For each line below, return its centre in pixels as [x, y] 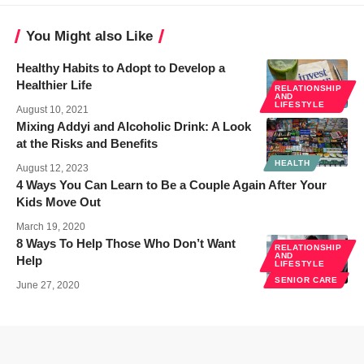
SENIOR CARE [306, 280]
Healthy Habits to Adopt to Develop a [121, 68]
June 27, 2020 [48, 286]
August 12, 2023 [52, 169]
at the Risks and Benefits [87, 144]
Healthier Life [54, 85]
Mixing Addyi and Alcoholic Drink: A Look [134, 127]
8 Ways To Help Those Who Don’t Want [126, 244]
